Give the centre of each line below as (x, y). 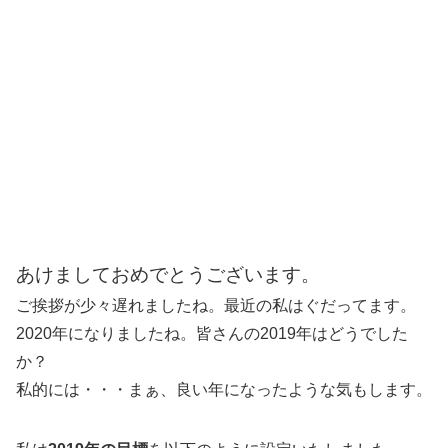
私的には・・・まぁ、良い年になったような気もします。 (224, 389)
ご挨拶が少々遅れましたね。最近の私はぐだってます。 (216, 305)
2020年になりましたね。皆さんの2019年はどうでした (212, 333)
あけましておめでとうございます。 (168, 274)
